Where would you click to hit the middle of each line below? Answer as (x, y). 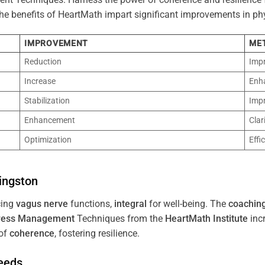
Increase (40, 81)
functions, (91, 204)
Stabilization (47, 101)
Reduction (43, 62)
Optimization (48, 140)
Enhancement (50, 120)
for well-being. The (188, 204)
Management (46, 219)
